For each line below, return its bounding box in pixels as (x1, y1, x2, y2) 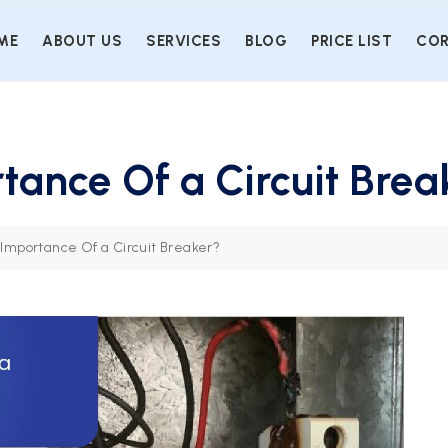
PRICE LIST (311, 32, 392, 50)
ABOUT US (42, 32, 122, 50)
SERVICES (146, 32, 221, 50)
